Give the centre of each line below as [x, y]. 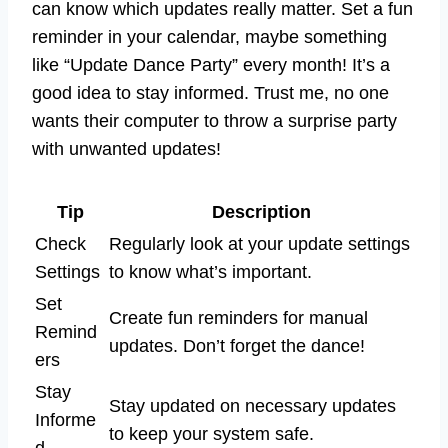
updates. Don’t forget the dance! [237, 346]
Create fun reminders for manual [238, 318]
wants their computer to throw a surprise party [214, 121]
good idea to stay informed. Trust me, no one [210, 93]
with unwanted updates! [126, 149]
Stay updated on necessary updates [252, 406]
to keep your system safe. [211, 434]
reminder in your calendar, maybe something [209, 37]
